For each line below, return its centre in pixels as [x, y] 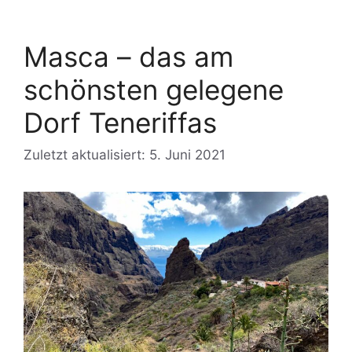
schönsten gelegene [154, 89]
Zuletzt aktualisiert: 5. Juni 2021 [125, 155]
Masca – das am [128, 56]
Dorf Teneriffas [120, 122]
